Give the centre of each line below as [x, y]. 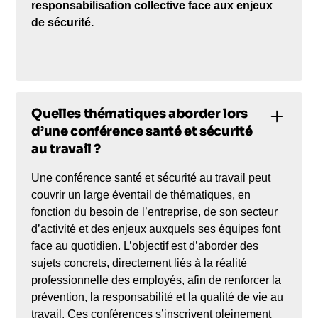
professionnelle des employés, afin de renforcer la [157, 280]
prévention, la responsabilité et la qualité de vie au [158, 297]
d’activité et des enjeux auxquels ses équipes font [156, 229]
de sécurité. [63, 22]
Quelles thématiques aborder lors [139, 113]
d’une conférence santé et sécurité [142, 131]
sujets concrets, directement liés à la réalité [139, 263]
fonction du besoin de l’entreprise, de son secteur [155, 212]
